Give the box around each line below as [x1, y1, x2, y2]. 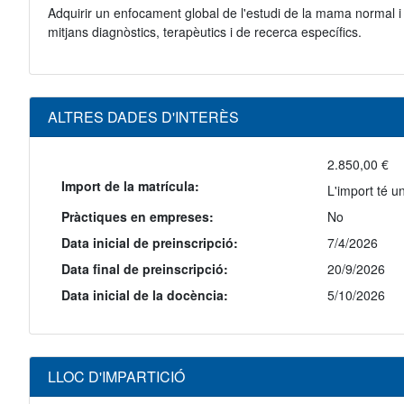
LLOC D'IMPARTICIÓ [48, 366, 185, 388]
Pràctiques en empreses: [61, 207, 214, 226]
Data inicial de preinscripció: [61, 234, 238, 252]
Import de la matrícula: [61, 177, 199, 196]
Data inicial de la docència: [61, 286, 228, 305]
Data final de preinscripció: [61, 260, 228, 279]
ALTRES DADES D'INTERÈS [48, 106, 239, 128]
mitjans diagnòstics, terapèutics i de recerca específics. [48, 23, 362, 41]
